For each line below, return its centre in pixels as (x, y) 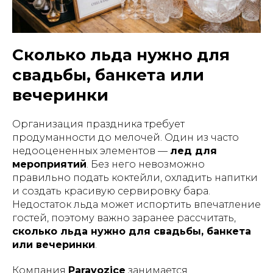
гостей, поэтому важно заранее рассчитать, (124, 218)
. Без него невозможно (146, 164)
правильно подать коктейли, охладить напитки (135, 178)
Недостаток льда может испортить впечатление (136, 204)
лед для (193, 151)
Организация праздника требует (98, 124)
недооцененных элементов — (91, 151)
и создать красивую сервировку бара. (111, 191)
